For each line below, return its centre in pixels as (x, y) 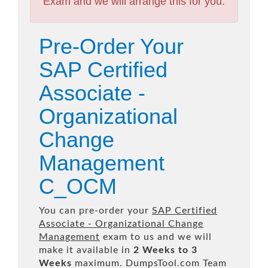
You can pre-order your (95, 211)
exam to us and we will (156, 237)
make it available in (86, 250)
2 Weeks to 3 (165, 250)
